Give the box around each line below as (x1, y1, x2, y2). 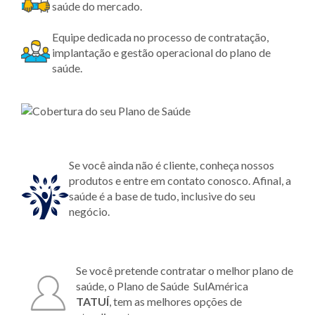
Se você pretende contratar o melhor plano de (76, 263, 293, 277)
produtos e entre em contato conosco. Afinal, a (69, 173, 291, 187)
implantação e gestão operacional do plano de (52, 45, 271, 59)
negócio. (69, 204, 110, 218)
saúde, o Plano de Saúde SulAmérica (76, 278, 248, 292)
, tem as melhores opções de (109, 294, 242, 308)
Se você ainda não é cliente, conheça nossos (69, 157, 274, 172)
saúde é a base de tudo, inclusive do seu (69, 188, 255, 202)
